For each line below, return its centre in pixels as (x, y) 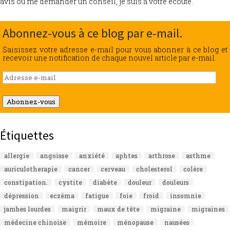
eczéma (62, 195)
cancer (79, 169)
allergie (17, 155)
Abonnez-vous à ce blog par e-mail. (92, 33)
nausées (177, 222)
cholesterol (154, 169)
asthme (198, 155)
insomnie (186, 195)
